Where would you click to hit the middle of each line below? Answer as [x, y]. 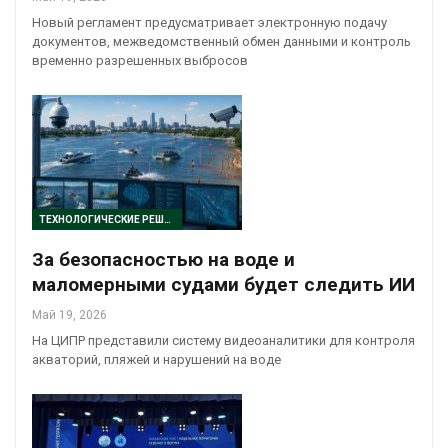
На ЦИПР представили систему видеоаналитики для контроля [223, 340]
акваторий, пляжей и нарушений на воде [156, 359]
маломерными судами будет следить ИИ [223, 284]
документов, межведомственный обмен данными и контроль [221, 42]
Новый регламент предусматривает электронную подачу [209, 23]
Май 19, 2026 [69, 314]
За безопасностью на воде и [163, 259]
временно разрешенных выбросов [140, 61]
